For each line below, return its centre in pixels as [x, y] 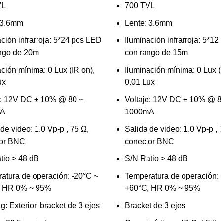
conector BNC [149, 141]
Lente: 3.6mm [148, 23]
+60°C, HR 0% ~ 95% [162, 188]
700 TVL [140, 6]
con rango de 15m [156, 53]
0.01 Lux [140, 82]
